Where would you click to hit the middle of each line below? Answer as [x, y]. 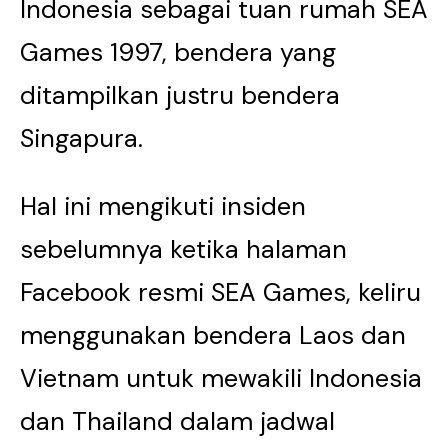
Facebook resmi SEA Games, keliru [220, 292]
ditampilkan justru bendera [180, 95]
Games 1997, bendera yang [178, 52]
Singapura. [81, 138]
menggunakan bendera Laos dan [213, 335]
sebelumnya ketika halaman [183, 249]
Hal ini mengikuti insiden [163, 206]
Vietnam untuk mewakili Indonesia [221, 378]
